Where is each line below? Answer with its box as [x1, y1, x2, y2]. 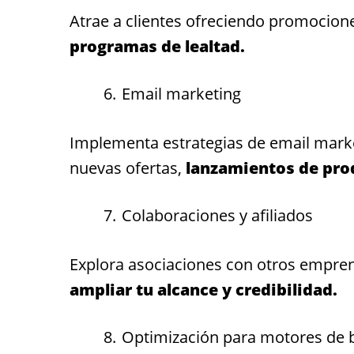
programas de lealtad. [70, 35, 245, 57]
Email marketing [122, 82, 241, 104]
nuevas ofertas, [70, 156, 186, 179]
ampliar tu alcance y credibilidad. [70, 278, 337, 300]
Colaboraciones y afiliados [122, 204, 313, 226]
